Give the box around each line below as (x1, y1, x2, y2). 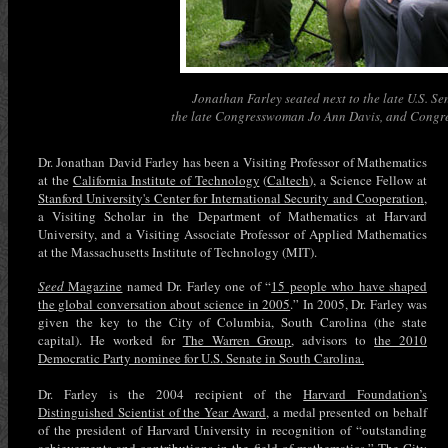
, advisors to (291, 331, 375, 349)
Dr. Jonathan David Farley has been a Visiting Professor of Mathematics (38, 153, 427, 171)
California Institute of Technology (72, 171, 260, 189)
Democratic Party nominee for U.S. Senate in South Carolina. (38, 349, 364, 367)
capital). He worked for (38, 331, 183, 349)
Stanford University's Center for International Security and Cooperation (38, 189, 424, 207)
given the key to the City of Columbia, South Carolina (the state (38, 313, 427, 331)
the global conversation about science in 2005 (38, 295, 291, 313)
